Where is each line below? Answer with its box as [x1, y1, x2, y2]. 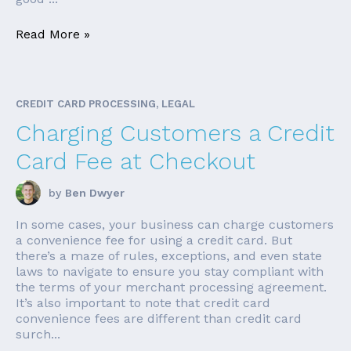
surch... [16, 327, 60, 342]
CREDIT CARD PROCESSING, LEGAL [16, 98, 195, 110]
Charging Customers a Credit [16, 119, 335, 147]
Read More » [16, 27, 90, 42]
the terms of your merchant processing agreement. [16, 280, 327, 295]
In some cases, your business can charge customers [16, 217, 334, 233]
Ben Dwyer [65, 186, 125, 200]
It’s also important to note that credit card [16, 295, 270, 311]
